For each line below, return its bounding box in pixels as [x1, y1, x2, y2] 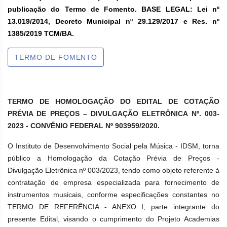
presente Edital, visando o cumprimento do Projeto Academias [8, 215, 219, 223]
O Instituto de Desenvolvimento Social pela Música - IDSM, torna [8, 142, 219, 150]
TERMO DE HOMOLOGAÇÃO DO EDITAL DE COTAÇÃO [8, 97, 219, 105]
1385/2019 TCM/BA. [8, 29, 74, 37]
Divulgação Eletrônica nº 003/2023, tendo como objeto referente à [8, 166, 219, 174]
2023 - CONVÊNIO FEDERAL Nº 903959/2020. [8, 122, 160, 130]
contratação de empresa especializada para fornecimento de [8, 178, 219, 186]
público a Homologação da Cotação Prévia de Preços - [8, 154, 219, 162]
